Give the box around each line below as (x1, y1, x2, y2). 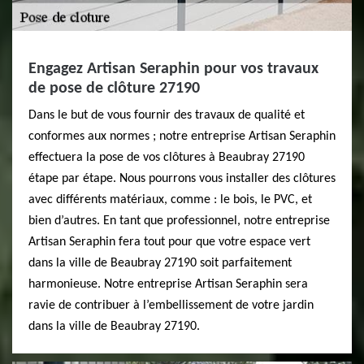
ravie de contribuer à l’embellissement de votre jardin (28, 299, 314, 312)
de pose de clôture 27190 (28, 80, 200, 97)
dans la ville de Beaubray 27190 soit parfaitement (28, 257, 292, 270)
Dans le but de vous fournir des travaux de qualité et (28, 109, 305, 122)
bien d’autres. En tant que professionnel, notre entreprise (28, 214, 330, 227)
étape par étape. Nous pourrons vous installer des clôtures (28, 172, 336, 185)
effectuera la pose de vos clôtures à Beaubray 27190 (28, 151, 305, 164)
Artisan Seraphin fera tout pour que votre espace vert (28, 236, 310, 249)
